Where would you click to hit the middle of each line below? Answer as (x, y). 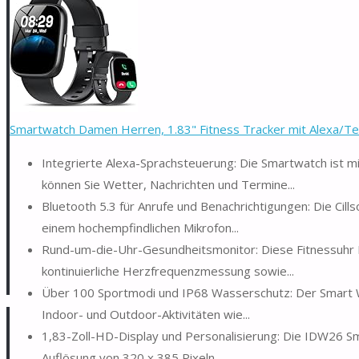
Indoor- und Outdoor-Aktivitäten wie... (146, 314)
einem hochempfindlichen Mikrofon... (140, 227)
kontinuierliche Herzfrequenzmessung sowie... (168, 270)
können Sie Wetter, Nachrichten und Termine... (168, 184)
